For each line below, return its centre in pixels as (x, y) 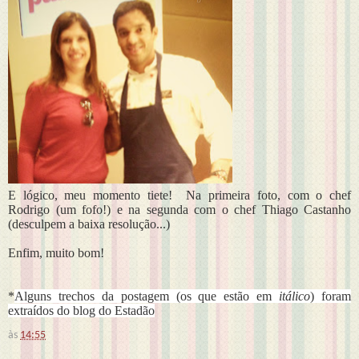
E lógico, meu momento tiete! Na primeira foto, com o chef (179, 195)
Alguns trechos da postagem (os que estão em (143, 296)
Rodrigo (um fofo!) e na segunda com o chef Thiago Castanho (179, 209)
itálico (291, 296)
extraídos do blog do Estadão (81, 310)
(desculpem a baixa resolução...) (89, 224)
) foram (331, 296)
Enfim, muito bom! (56, 252)
